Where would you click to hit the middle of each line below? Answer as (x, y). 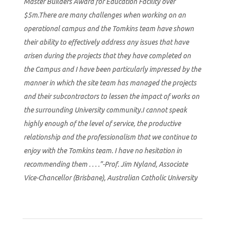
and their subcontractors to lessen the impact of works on (111, 96)
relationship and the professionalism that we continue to (110, 137)
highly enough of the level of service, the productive (102, 123)
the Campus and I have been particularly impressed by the (112, 69)
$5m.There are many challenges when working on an (104, 15)
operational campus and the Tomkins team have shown (108, 28)
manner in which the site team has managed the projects (110, 83)
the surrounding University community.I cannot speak (105, 110)
